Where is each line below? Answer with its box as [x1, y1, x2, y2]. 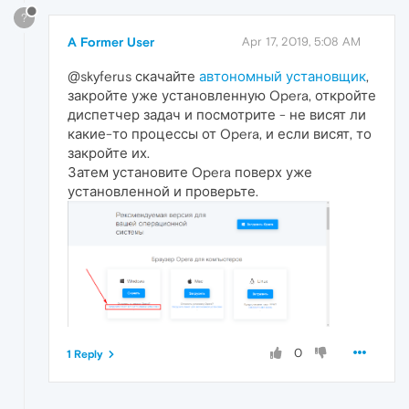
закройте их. [68, 145, 150, 162]
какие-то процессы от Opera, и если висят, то [68, 126, 372, 142]
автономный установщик [199, 68, 366, 85]
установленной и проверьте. [68, 184, 258, 200]
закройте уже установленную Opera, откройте [68, 88, 376, 104]
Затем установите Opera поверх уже [68, 164, 312, 181]
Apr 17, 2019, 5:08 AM [242, 35, 361, 49]
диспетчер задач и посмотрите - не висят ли [68, 107, 366, 123]
